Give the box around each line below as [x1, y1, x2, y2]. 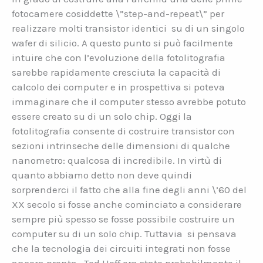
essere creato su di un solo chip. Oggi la [12, 110, 192, 123]
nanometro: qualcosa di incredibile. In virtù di [12, 154, 222, 167]
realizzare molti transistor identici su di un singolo [12, 22, 245, 35]
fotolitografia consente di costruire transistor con [12, 125, 235, 137]
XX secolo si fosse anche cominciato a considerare [12, 198, 242, 211]
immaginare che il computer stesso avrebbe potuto [12, 96, 246, 108]
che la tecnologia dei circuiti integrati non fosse [12, 242, 231, 255]
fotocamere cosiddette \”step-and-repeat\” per [12, 8, 224, 20]
